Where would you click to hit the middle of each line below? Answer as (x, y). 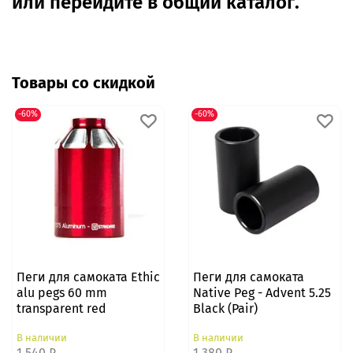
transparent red (61, 308)
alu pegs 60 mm (61, 292)
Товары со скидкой (84, 82)
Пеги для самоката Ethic (88, 277)
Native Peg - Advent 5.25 (262, 292)
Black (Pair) (225, 308)
